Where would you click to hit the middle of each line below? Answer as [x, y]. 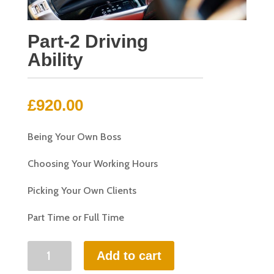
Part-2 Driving [87, 41]
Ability [55, 59]
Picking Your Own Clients [82, 190]
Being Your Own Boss [74, 136]
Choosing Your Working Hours [92, 163]
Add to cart [129, 255]
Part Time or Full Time [76, 217]
